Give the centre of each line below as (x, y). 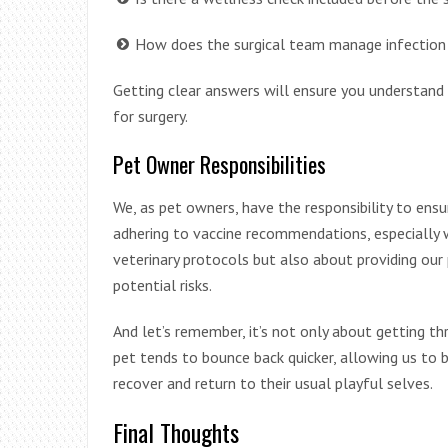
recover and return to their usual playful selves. (273, 382)
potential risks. (162, 284)
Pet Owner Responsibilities (219, 163)
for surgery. (150, 115)
